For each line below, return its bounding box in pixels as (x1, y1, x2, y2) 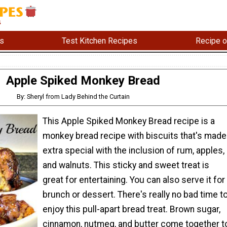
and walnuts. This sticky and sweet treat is (43, 160, 209, 170)
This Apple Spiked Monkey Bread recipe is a (43, 116, 215, 126)
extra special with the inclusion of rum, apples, (43, 145, 224, 156)
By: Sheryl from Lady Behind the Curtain (17, 93, 130, 101)
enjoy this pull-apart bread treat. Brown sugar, (43, 204, 220, 214)
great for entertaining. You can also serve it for (43, 174, 225, 185)
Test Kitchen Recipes (62, 35, 138, 46)
